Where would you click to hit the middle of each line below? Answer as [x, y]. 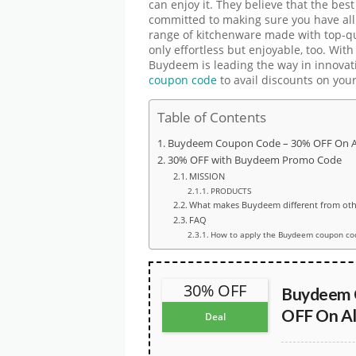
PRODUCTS [230, 190]
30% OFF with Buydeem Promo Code [254, 160]
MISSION [207, 176]
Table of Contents [212, 117]
